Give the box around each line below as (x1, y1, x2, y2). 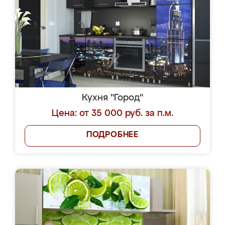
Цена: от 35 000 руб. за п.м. (52, 109, 173, 118)
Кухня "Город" (82, 93, 143, 102)
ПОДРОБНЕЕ (86, 131, 139, 139)
